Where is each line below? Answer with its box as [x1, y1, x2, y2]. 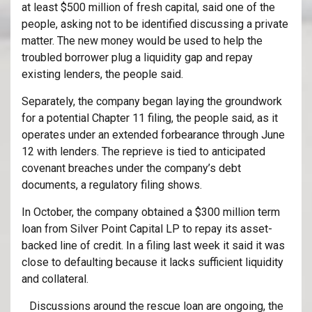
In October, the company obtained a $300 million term [22, 205, 280, 219]
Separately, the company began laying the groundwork [22, 94, 282, 108]
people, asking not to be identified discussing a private [22, 17, 288, 31]
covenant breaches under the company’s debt [22, 161, 241, 175]
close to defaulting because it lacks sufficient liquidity [22, 255, 283, 269]
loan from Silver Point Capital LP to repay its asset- [22, 221, 272, 235]
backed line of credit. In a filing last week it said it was [22, 238, 285, 252]
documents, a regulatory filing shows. [22, 178, 202, 192]
